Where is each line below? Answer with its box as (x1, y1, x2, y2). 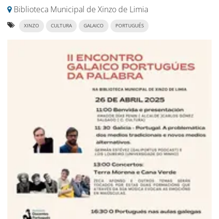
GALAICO (84, 22, 104, 29)
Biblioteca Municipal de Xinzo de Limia (12, 4, 148, 15)
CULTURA (51, 22, 72, 29)
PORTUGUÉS (115, 22, 144, 29)
